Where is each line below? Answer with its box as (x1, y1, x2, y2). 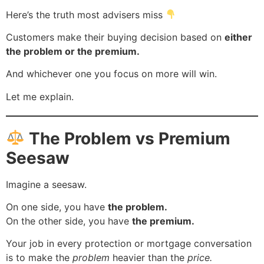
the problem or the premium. (6, 45, 140, 57)
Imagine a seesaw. (6, 178, 87, 190)
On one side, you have (6, 201, 108, 213)
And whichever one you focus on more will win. (6, 68, 217, 80)
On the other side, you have (6, 215, 132, 227)
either (225, 31, 252, 43)
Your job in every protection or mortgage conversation (6, 237, 252, 250)
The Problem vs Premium (24, 128, 230, 148)
